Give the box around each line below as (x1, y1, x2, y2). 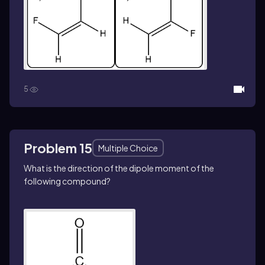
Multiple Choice (98, 142, 158, 153)
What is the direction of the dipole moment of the (24, 162, 214, 173)
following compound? (24, 175, 111, 186)
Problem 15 (24, 139, 92, 156)
